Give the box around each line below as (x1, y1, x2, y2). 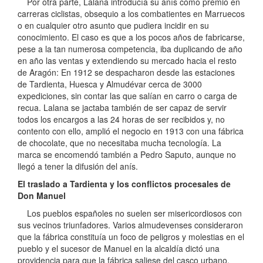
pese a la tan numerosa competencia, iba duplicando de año (18, 43, 242, 55)
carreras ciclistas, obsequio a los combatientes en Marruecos (18, 8, 245, 20)
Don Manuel (18, 190, 66, 202)
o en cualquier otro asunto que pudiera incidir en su (18, 19, 209, 32)
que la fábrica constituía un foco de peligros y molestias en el (18, 231, 244, 243)
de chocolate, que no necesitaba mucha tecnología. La (18, 137, 221, 149)
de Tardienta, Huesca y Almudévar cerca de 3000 (18, 78, 202, 90)
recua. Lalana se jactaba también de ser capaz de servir (18, 102, 227, 114)
